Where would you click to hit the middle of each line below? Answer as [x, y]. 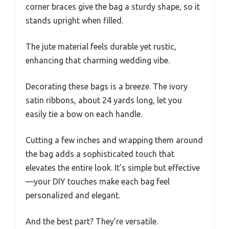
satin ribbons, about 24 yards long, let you [104, 100]
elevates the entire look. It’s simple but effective [113, 168]
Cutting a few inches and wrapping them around [114, 140]
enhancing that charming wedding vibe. [98, 61]
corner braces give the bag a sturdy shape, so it [113, 7]
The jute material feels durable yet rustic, [101, 47]
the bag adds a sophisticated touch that [100, 154]
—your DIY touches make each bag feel [98, 182]
